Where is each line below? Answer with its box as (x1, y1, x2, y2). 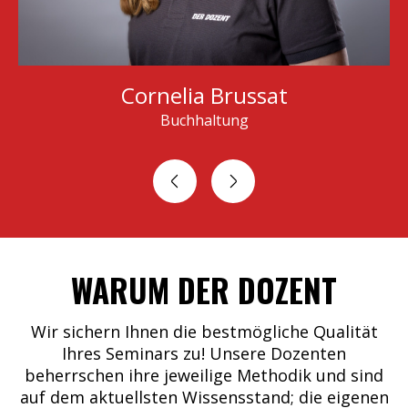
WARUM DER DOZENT (71, 265, 337, 313)
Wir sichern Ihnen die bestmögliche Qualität (30, 320, 378, 342)
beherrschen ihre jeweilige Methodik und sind (25, 363, 383, 386)
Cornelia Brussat (120, 79, 288, 110)
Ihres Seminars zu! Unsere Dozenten (62, 342, 346, 364)
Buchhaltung (159, 109, 249, 130)
